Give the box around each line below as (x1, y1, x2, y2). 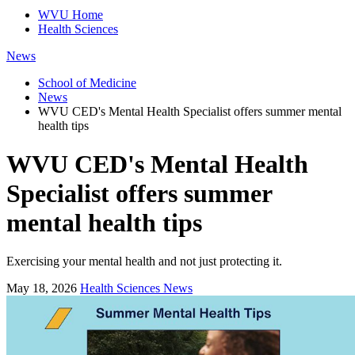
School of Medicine (38, 75, 136, 90)
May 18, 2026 (6, 281, 77, 296)
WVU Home (38, 7, 103, 21)
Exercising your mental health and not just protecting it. (6, 254, 282, 269)
